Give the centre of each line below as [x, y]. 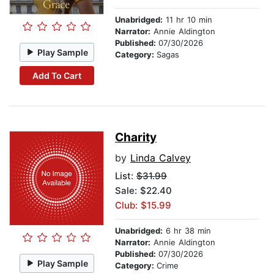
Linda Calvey [161, 158]
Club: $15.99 [143, 206]
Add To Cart [57, 75]
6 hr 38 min [187, 231]
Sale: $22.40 [143, 191]
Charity [136, 138]
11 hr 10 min [187, 20]
